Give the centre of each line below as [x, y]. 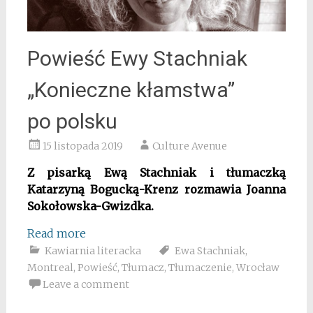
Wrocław [257, 268]
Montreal [50, 268]
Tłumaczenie [200, 268]
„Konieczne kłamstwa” [131, 90]
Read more [56, 234]
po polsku [72, 122]
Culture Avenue [189, 146]
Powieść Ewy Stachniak [137, 59]
